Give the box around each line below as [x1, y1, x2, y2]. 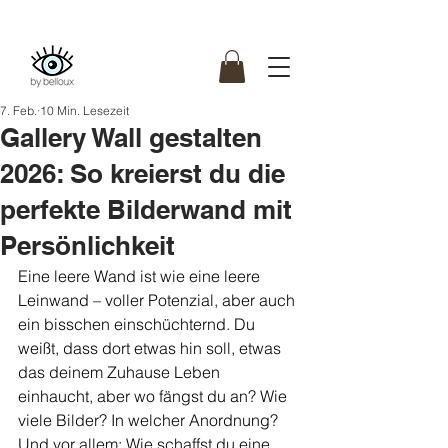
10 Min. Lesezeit [40, 103, 129, 119]
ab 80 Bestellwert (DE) [169, 10, 275, 25]
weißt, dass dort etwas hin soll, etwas [18, 338, 285, 359]
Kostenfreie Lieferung [65, 10, 169, 25]
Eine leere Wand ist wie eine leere [18, 266, 264, 287]
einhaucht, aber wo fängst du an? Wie [18, 386, 291, 407]
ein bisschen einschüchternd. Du [18, 314, 259, 335]
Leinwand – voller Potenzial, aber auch [18, 290, 299, 311]
